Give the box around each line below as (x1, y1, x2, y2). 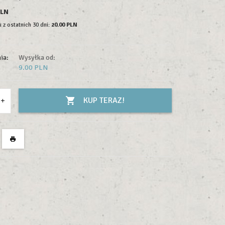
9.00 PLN (18, 63, 48, 72)
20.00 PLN (51, 21, 78, 29)
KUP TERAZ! (83, 95, 125, 105)
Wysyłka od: (18, 53, 55, 62)
